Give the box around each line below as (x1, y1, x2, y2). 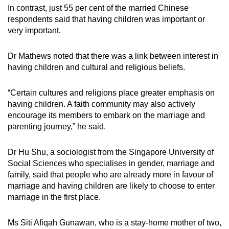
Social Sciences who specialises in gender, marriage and (8, 159, 215, 168)
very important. (8, 26, 61, 35)
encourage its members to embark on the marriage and (8, 111, 205, 120)
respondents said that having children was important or (8, 15, 205, 24)
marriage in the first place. (8, 193, 101, 202)
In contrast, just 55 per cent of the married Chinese (8, 4, 189, 13)
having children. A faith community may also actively (8, 100, 195, 109)
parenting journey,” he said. (8, 122, 106, 131)
